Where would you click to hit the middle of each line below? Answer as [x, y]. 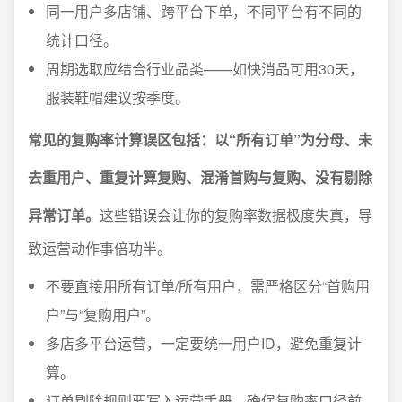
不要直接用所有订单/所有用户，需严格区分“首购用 [208, 286]
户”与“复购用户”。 [103, 315]
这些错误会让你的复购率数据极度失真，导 [236, 215]
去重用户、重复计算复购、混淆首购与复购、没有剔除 [200, 177]
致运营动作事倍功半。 [100, 248]
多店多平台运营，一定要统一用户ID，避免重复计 [204, 343]
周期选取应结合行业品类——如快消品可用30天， [205, 69]
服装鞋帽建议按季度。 [118, 97]
